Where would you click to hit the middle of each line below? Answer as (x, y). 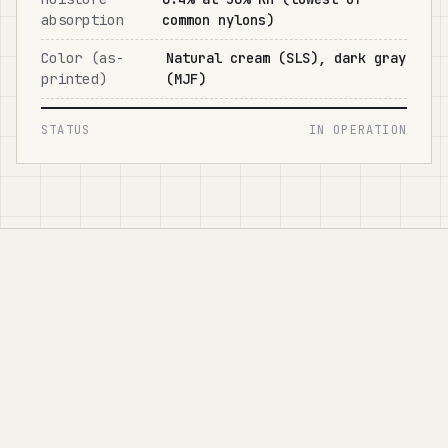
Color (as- (82, 58)
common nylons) (217, 20)
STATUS (66, 130)
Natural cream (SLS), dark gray (285, 58)
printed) (74, 79)
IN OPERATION (357, 130)
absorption (82, 20)
